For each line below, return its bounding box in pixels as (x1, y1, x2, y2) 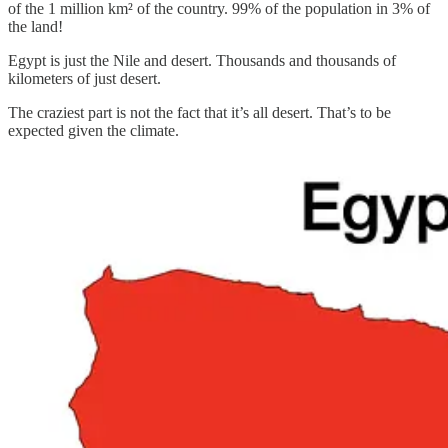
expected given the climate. (8, 121, 179, 139)
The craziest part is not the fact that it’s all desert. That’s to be (8, 103, 391, 121)
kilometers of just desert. (8, 69, 161, 87)
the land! (8, 17, 63, 35)
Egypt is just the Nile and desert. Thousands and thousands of (8, 51, 396, 69)
